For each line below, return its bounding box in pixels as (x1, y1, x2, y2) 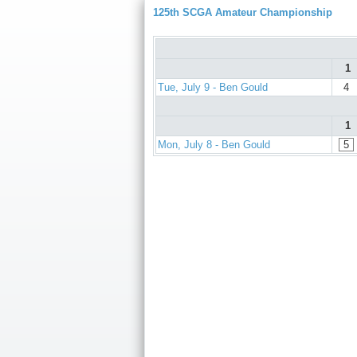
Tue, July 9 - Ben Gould (158, 81, 268, 94)
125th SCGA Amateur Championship (153, 6, 332, 18)
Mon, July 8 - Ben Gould (158, 139, 270, 151)
